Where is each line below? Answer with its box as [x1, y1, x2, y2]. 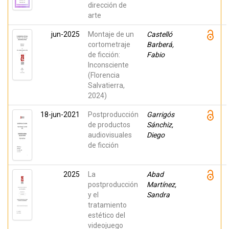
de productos [88, 121, 130, 129]
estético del [88, 211, 125, 219]
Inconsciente [88, 61, 129, 69]
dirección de [88, 1, 127, 9]
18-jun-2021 [40, 110, 80, 119]
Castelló [147, 30, 172, 38]
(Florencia [88, 71, 120, 79]
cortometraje [88, 40, 130, 49]
